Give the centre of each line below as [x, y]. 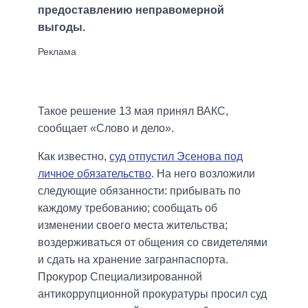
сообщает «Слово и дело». [106, 129]
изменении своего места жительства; [133, 225]
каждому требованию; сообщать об [128, 208]
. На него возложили [203, 174]
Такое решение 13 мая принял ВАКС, [133, 111]
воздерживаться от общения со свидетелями [153, 243]
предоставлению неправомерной [131, 10]
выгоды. [62, 27]
